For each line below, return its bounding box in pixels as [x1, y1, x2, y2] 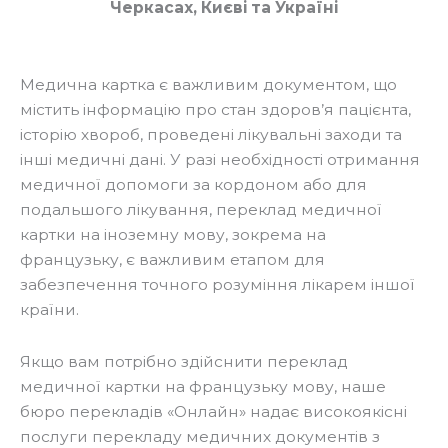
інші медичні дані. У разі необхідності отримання [20, 149, 420, 169]
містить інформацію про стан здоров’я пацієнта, [20, 99, 411, 119]
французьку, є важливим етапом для [20, 249, 325, 269]
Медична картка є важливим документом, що [20, 74, 397, 94]
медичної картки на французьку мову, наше [20, 377, 386, 397]
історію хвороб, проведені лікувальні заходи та [20, 124, 402, 144]
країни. [20, 299, 79, 319]
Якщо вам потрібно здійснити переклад [20, 352, 348, 372]
